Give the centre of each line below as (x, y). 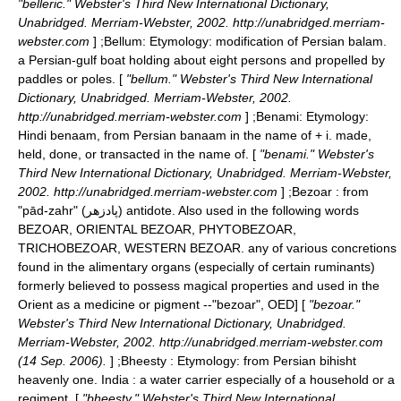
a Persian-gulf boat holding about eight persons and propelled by (201, 60)
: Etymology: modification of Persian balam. (264, 41)
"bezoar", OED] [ (259, 304)
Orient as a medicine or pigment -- (115, 304)
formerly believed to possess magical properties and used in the (199, 286)
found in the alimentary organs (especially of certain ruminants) (196, 267)
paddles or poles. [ (70, 79)
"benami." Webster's (315, 154)
